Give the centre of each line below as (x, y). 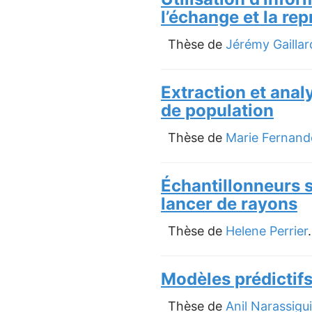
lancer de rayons (229, 204)
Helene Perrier (267, 231)
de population (217, 111)
